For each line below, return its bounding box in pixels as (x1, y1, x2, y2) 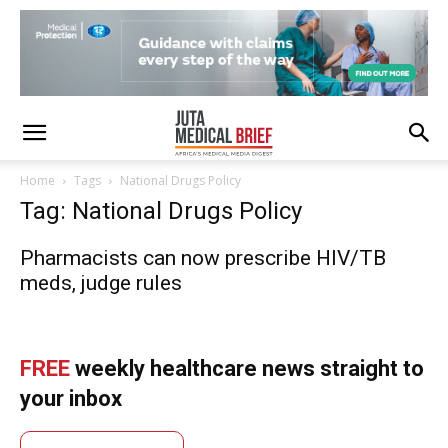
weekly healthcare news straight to (70, 356, 424, 381)
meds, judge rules (20, 271, 182, 295)
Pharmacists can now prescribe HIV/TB (20, 246, 386, 270)
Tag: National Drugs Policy (20, 197, 302, 225)
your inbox (20, 386, 122, 411)
